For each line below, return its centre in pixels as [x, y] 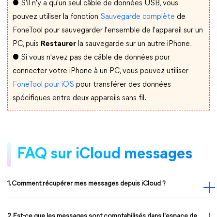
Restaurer [58, 44]
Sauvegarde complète [138, 17]
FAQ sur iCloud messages [105, 155]
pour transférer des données [123, 85]
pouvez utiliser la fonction [56, 17]
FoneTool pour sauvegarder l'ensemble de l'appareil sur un [108, 31]
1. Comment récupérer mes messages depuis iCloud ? [86, 184]
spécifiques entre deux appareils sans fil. [80, 98]
